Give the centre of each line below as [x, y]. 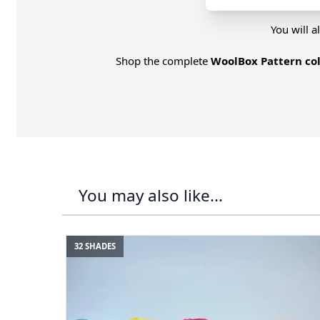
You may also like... [150, 196]
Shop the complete [163, 60]
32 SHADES [95, 246]
